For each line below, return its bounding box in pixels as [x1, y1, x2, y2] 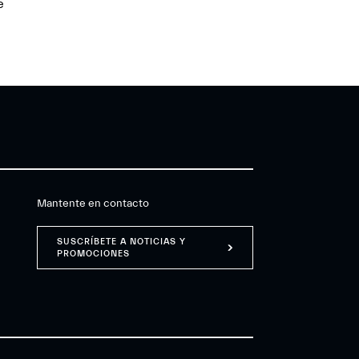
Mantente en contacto [37, 197, 150, 210]
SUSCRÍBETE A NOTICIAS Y [57, 236, 187, 247]
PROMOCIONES [57, 248, 131, 259]
